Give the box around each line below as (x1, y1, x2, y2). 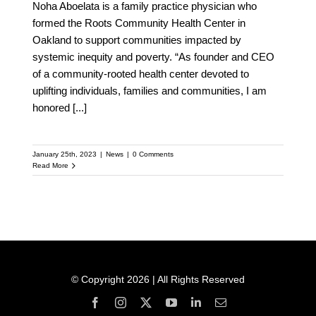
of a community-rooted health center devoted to (32, 68, 249, 80)
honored (32, 102, 73, 114)
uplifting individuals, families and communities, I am (32, 85, 267, 97)
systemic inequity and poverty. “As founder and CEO (32, 51, 274, 63)
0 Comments (132, 150, 174, 159)
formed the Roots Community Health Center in (32, 17, 245, 30)
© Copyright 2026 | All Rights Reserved (71, 274, 245, 286)
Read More (32, 162, 68, 170)
